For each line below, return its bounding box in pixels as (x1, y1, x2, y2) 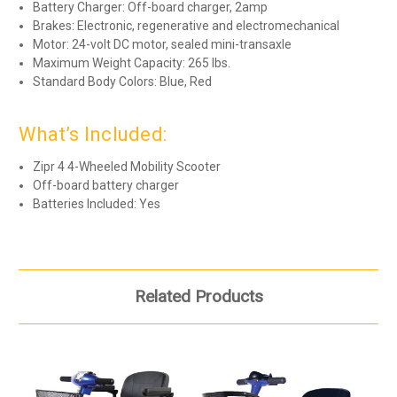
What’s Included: (19, 122, 167, 145)
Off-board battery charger (33, 178, 180, 193)
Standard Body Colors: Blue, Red (33, 74, 213, 89)
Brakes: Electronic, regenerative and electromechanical (33, 18, 340, 33)
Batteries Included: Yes (33, 197, 161, 212)
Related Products (134, 286, 263, 307)
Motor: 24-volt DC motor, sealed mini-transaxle (33, 36, 292, 51)
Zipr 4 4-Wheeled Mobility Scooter (33, 160, 222, 175)
